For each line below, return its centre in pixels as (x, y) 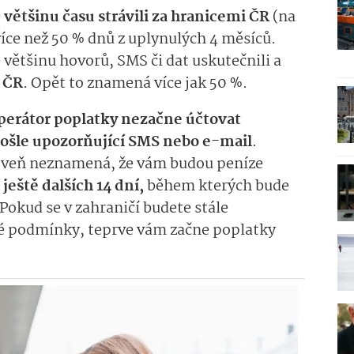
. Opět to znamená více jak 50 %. (135, 84)
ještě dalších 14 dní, (73, 187)
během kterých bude (217, 187)
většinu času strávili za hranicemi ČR (137, 18)
